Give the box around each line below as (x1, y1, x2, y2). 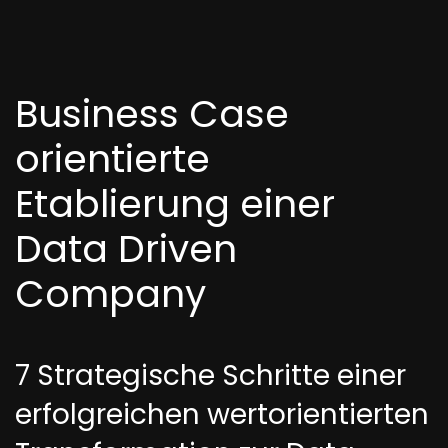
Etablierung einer (15, 177, 335, 230)
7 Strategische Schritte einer (15, 356, 406, 395)
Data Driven (15, 222, 237, 275)
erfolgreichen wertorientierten (15, 395, 429, 434)
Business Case (15, 87, 289, 140)
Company (15, 267, 206, 320)
